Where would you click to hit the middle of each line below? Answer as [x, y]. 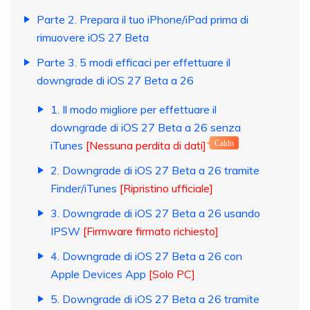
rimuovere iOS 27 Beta [93, 38]
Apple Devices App [100, 274]
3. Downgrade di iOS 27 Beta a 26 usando [155, 213]
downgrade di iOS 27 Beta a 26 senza [146, 128]
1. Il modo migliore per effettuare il [134, 110]
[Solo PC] [172, 274]
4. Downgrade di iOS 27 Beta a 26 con [146, 256]
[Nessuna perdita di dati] [146, 146]
